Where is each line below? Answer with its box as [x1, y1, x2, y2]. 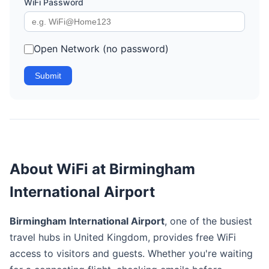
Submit [35, 71, 61, 80]
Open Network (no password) [34, 43, 169, 55]
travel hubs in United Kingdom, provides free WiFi [10, 231, 236, 243]
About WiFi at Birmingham [10, 160, 195, 178]
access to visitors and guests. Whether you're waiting [10, 247, 253, 259]
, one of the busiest [165, 215, 252, 227]
